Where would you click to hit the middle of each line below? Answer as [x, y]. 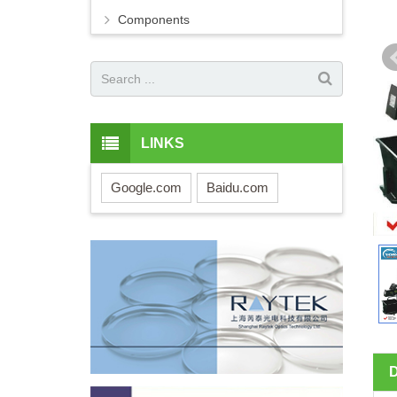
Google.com [146, 187]
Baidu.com [237, 187]
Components [154, 20]
